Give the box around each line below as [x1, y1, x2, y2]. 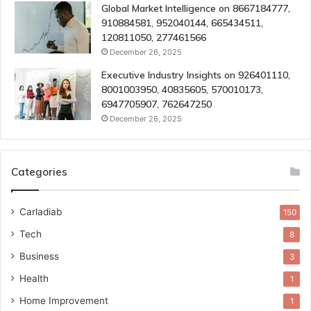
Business [19, 250, 59, 262]
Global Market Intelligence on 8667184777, [101, 1, 290, 15]
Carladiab [19, 205, 62, 217]
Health [19, 272, 49, 284]
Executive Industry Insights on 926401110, [101, 68, 290, 81]
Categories [11, 165, 67, 178]
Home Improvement [19, 294, 108, 306]
